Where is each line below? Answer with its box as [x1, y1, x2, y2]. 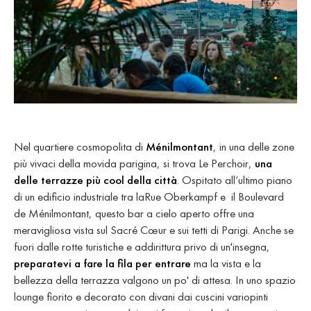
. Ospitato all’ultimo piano [177, 171, 292, 187]
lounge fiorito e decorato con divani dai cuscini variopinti [14, 288, 268, 304]
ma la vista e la [191, 255, 261, 271]
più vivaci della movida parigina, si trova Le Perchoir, [14, 155, 255, 171]
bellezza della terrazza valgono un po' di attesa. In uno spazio [14, 271, 296, 287]
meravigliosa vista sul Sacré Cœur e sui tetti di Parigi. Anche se [14, 221, 294, 237]
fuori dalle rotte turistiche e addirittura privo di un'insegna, [14, 238, 270, 254]
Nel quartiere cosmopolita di [14, 138, 143, 154]
